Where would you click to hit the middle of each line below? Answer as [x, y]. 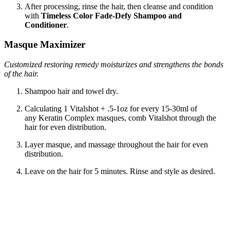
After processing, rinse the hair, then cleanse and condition [119, 6]
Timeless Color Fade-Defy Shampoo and [111, 15]
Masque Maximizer [45, 45]
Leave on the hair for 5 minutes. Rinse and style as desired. [120, 171]
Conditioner [46, 25]
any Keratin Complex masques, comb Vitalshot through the [120, 118]
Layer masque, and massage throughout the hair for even [116, 145]
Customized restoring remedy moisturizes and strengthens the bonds [114, 65]
